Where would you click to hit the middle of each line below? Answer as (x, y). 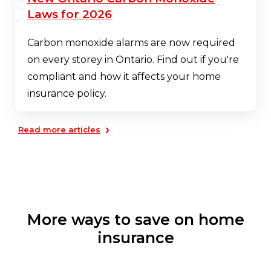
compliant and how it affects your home (124, 76)
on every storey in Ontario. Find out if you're (133, 59)
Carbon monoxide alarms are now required (131, 42)
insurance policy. (67, 93)
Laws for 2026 (70, 14)
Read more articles (59, 129)
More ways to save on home (135, 219)
